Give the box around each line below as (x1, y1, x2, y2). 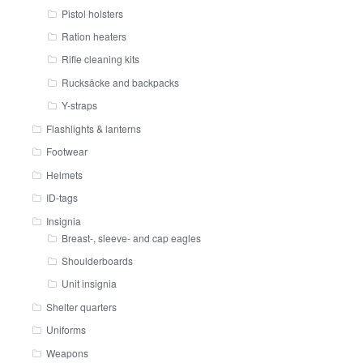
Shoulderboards (62, 253, 134, 267)
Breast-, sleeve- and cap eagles (62, 230, 202, 245)
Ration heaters (62, 29, 127, 44)
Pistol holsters (62, 6, 124, 20)
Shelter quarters (45, 299, 117, 314)
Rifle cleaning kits (62, 52, 140, 66)
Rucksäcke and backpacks (62, 75, 180, 89)
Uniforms (45, 322, 86, 337)
